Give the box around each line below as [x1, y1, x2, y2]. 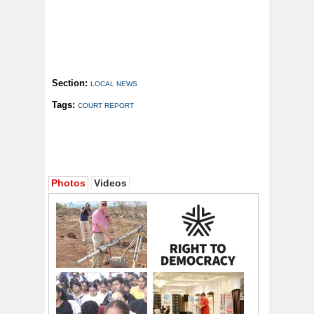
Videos [94, 177, 127, 189]
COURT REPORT [78, 102, 134, 110]
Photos [51, 177, 86, 189]
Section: [52, 78, 90, 89]
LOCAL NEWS [90, 80, 137, 88]
